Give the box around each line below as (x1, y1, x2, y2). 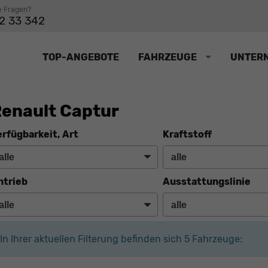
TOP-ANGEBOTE (42, 51, 119, 63)
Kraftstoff (162, 128, 212, 140)
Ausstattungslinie (162, 176, 251, 188)
